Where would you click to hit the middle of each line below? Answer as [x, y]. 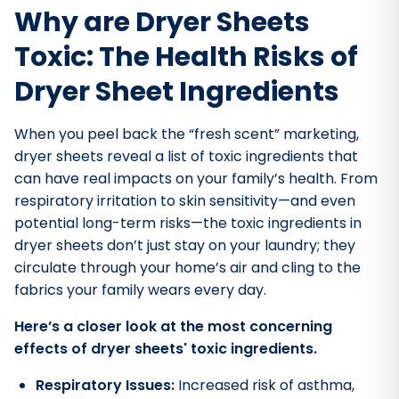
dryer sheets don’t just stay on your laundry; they [185, 245]
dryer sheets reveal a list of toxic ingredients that [186, 156]
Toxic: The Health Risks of [186, 57]
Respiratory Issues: [107, 385]
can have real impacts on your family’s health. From [196, 179]
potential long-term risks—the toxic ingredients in [188, 223]
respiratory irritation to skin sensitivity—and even [185, 201]
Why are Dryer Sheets [162, 22]
